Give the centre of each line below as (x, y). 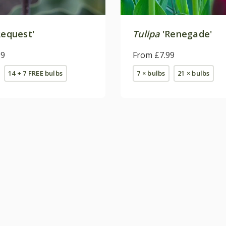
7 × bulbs (151, 73)
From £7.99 (154, 55)
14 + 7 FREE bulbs (36, 73)
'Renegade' (186, 34)
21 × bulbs (194, 73)
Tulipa (146, 34)
